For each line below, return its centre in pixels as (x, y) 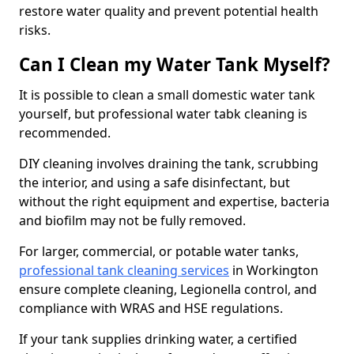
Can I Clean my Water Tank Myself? (175, 64)
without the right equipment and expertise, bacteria (174, 201)
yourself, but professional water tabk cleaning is (163, 114)
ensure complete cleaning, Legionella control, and (168, 289)
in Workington (274, 270)
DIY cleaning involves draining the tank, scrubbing (169, 164)
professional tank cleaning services (124, 270)
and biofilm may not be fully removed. (132, 220)
